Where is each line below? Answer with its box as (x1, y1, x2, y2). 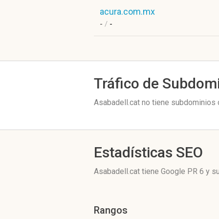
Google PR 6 (161, 167, 204, 176)
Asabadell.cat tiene (94, 167, 161, 176)
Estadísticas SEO (94, 144, 203, 161)
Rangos (94, 204, 128, 216)
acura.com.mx (100, 6, 155, 17)
